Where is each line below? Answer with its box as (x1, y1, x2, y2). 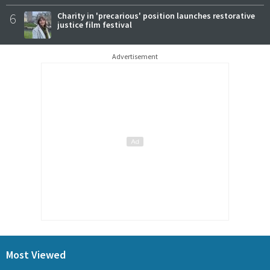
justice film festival (57, 19, 132, 30)
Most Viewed (6, 247, 66, 262)
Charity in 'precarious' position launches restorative (57, 10, 255, 21)
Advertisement (112, 51, 158, 61)
